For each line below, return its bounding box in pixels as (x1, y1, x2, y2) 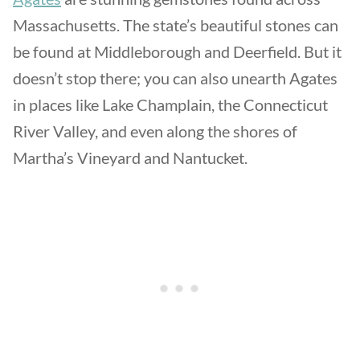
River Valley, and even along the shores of (13, 121, 297, 141)
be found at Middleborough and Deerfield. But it (13, 42, 342, 61)
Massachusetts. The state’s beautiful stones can (13, 15, 338, 35)
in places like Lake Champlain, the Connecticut (13, 95, 328, 114)
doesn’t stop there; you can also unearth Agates (13, 68, 337, 88)
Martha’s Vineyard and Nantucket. (13, 148, 251, 167)
